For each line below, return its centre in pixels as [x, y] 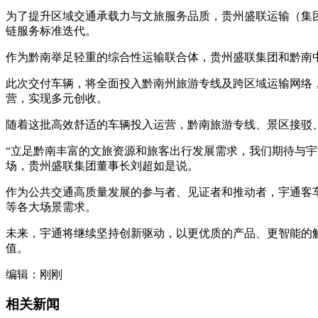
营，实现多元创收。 [57, 98]
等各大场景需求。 [51, 207]
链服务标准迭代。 [51, 31]
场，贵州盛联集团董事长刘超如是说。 [102, 165]
